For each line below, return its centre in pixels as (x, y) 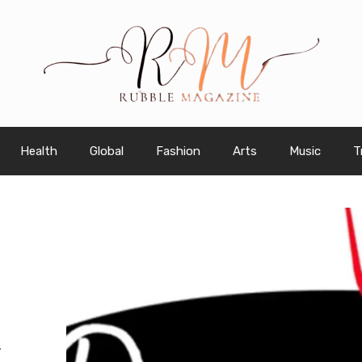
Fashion (178, 151)
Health (39, 151)
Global (107, 151)
